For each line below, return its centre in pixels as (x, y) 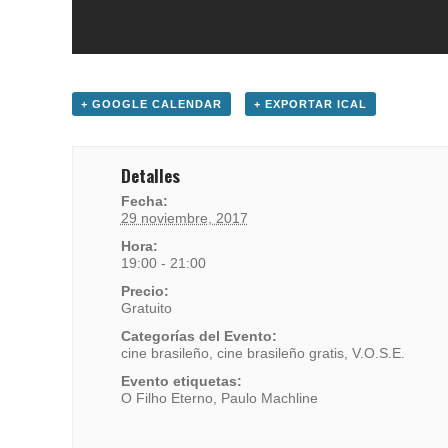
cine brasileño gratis (280, 352)
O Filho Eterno (166, 397)
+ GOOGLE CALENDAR (151, 103)
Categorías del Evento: (198, 335)
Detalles (150, 175)
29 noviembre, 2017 (184, 217)
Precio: (144, 290)
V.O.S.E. (378, 352)
